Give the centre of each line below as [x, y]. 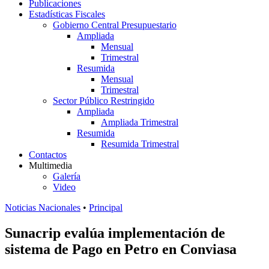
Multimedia [50, 165]
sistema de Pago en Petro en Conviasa [121, 249]
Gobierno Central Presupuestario [115, 25]
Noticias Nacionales [43, 207]
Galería [67, 176]
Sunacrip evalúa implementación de [115, 233]
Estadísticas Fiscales [67, 14]
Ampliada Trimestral [140, 122]
